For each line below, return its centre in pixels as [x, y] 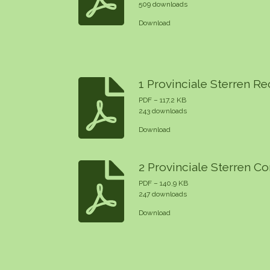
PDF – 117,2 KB [163, 100]
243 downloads [163, 111]
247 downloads [163, 194]
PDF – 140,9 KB [164, 184]
